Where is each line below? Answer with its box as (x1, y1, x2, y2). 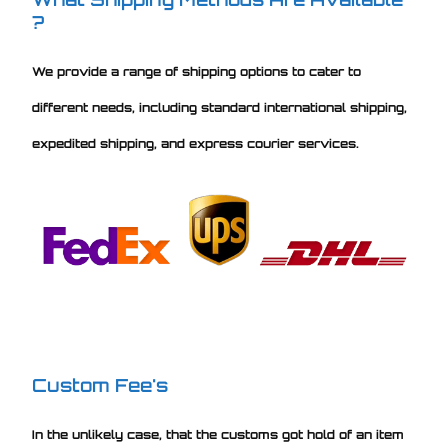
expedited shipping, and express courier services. (32, 135, 364, 151)
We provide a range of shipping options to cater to (32, 63, 362, 79)
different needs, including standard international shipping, (32, 99, 408, 115)
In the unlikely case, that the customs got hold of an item (32, 426, 405, 442)
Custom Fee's (32, 373, 169, 396)
